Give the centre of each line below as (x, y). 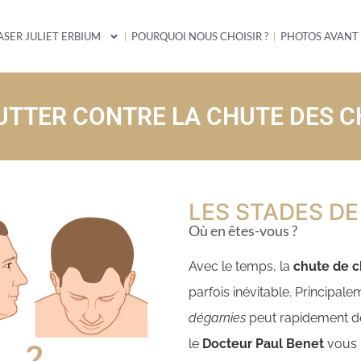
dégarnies (217, 318)
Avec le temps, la (241, 266)
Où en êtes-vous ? (243, 230)
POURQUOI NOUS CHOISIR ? (200, 36)
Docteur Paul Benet (263, 344)
